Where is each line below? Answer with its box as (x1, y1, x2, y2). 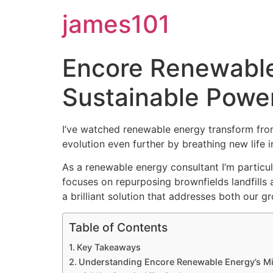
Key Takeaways (76, 241, 141, 252)
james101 (62, 9, 170, 39)
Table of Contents (69, 219, 168, 235)
